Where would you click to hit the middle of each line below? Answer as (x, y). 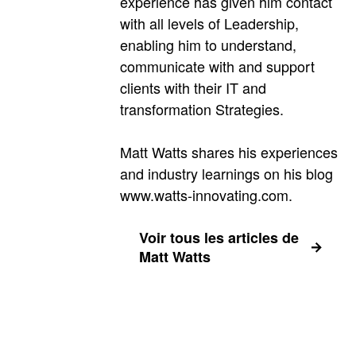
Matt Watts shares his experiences (229, 152)
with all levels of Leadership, (209, 23)
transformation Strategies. (202, 109)
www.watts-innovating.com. (206, 195)
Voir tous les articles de (219, 238)
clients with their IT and (193, 88)
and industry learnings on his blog (226, 174)
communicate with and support (217, 66)
